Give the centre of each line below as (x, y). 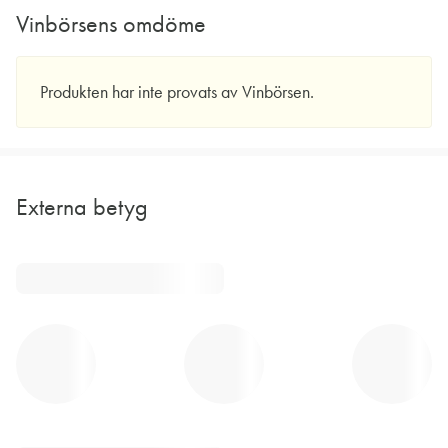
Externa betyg (82, 207)
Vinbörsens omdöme (111, 24)
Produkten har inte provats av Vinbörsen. (177, 92)
